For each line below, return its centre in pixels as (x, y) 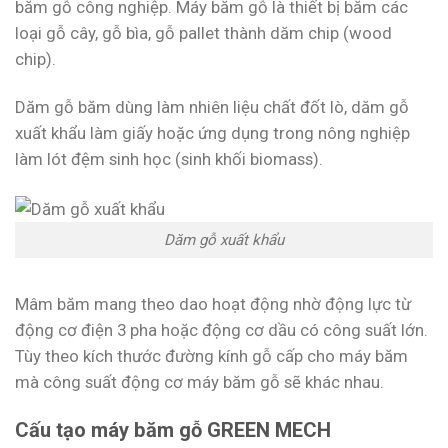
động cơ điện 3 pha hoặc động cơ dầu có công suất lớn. (221, 330)
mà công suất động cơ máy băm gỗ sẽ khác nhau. (199, 382)
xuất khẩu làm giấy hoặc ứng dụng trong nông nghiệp (212, 133)
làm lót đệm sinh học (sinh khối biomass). (169, 159)
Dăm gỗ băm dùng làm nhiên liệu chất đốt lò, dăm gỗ (212, 107)
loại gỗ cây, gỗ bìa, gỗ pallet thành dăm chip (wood (203, 33)
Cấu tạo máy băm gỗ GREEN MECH (173, 430)
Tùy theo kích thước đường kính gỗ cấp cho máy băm (211, 356)
